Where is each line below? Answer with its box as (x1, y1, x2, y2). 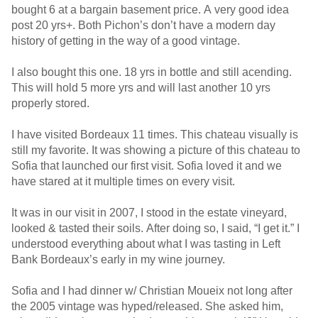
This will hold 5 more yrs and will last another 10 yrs (11, 82, 270, 94)
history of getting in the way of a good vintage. (11, 35, 243, 47)
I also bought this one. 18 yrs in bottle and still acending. (11, 66, 292, 78)
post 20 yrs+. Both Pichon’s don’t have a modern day (11, 19, 275, 31)
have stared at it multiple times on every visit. (11, 175, 238, 187)
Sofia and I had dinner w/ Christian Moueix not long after (11, 285, 292, 297)
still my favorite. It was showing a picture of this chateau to (11, 144, 300, 156)
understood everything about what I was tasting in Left (11, 238, 280, 250)
